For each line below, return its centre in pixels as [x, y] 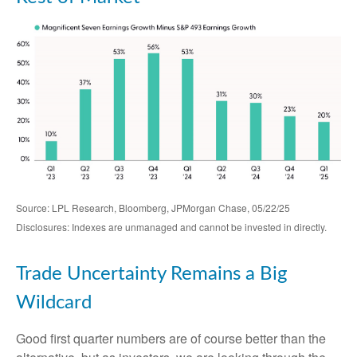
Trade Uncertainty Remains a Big [151, 275]
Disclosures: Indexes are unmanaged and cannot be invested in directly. [171, 227]
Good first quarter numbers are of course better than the [171, 339]
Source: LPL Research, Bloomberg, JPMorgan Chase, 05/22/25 [153, 208]
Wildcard [54, 303]
